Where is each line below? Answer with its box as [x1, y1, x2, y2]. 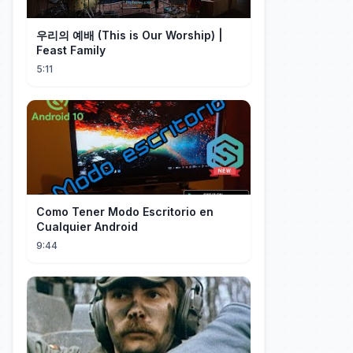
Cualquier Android [36, 220, 138, 233]
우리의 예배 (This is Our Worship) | [36, 28, 223, 42]
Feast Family [36, 43, 106, 57]
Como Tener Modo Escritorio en [36, 205, 214, 218]
